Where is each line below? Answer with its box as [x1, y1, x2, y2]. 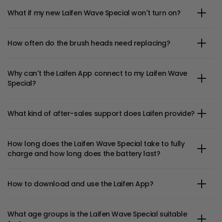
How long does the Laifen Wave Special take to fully [7, 139, 185, 149]
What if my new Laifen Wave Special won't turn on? [7, 8, 181, 18]
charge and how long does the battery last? [7, 149, 161, 159]
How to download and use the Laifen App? [7, 179, 154, 189]
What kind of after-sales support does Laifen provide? [7, 109, 195, 119]
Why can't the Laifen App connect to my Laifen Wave [7, 68, 187, 79]
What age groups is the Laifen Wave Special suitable [7, 209, 187, 220]
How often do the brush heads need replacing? [7, 38, 170, 49]
